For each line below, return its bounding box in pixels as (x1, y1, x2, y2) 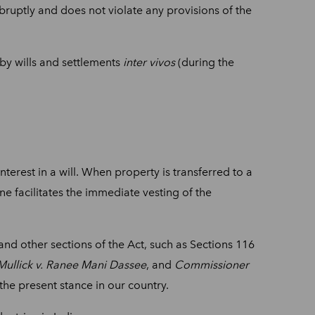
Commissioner (174, 257, 249, 271)
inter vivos (123, 55, 175, 69)
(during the (175, 55, 234, 69)
